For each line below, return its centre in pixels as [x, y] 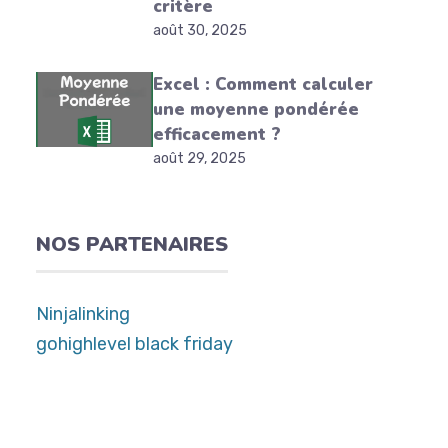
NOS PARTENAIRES [132, 244]
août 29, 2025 [199, 158]
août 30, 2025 [199, 30]
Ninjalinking [83, 314]
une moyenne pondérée [255, 109]
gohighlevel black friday [134, 344]
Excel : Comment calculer [262, 84]
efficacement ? [216, 134]
